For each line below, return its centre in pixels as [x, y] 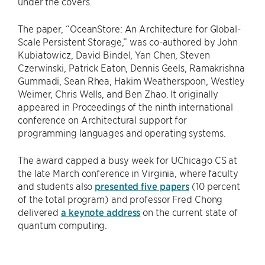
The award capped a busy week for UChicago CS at [128, 160]
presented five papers [142, 186]
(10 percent [215, 186]
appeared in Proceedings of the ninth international [125, 106]
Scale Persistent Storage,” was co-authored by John [128, 41]
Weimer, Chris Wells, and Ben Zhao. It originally [118, 93]
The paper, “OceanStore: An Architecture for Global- [129, 28]
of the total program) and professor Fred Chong [120, 199]
